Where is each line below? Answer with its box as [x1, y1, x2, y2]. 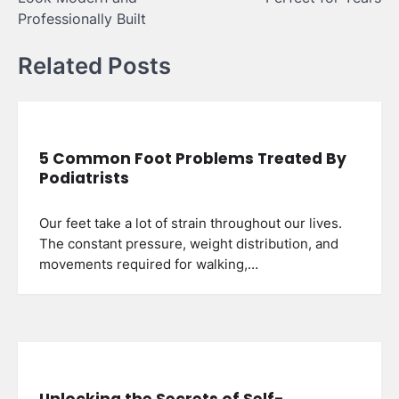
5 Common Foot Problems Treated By [39, 148, 346, 170]
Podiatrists [39, 167, 129, 190]
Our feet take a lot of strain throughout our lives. [39, 216, 342, 232]
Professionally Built [18, 9, 146, 28]
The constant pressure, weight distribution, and [39, 236, 338, 253]
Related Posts [18, 51, 171, 79]
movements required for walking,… [39, 256, 258, 273]
